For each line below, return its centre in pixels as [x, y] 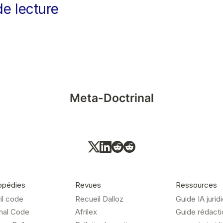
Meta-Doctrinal [111, 98]
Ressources [196, 185]
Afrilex [86, 212]
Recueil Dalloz [99, 199]
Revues [88, 185]
